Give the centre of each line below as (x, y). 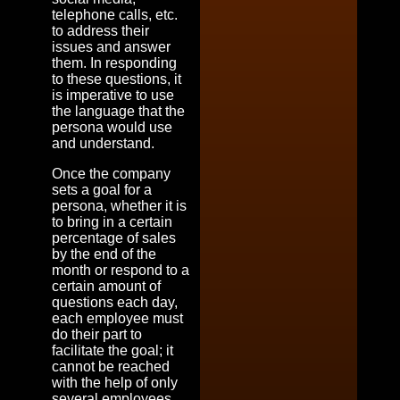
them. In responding (114, 62)
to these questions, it (117, 79)
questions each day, (115, 302)
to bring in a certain (112, 221)
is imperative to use (113, 95)
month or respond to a (121, 270)
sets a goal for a (102, 189)
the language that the (118, 111)
